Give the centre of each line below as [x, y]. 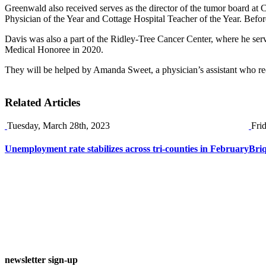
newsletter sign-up [41, 259]
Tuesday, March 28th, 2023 [58, 125]
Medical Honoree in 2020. [54, 50]
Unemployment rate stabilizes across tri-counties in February [127, 149]
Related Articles [42, 103]
